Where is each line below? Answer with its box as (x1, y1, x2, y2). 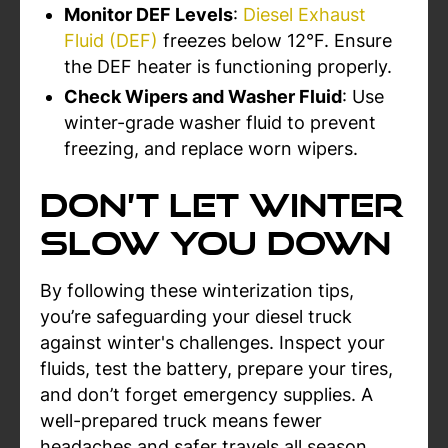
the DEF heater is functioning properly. (64, 56, 392, 77)
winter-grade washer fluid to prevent (64, 112, 376, 133)
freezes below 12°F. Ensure (158, 30, 392, 51)
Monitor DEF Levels (64, 4, 233, 25)
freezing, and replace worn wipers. (64, 138, 358, 159)
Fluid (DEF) (64, 30, 158, 51)
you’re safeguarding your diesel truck (40, 306, 352, 327)
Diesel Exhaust (243, 4, 366, 25)
